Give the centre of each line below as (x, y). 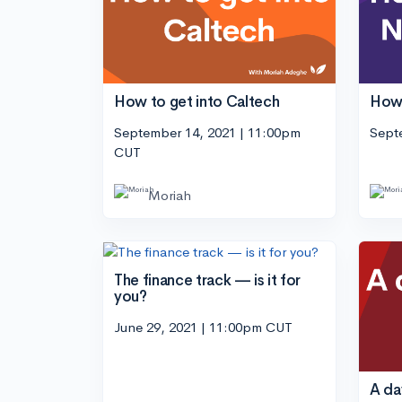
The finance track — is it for (208, 281)
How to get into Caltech (197, 102)
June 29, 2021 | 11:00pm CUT (203, 327)
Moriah (170, 195)
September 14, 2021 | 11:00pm (207, 132)
